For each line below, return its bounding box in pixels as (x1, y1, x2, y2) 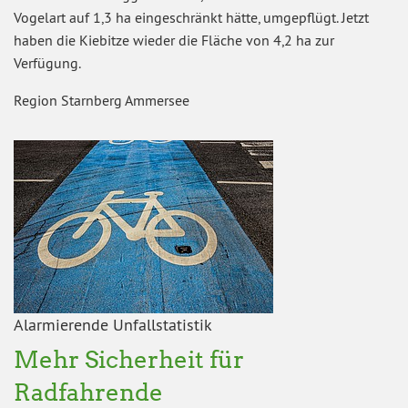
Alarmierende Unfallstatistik (14, 313, 212, 335)
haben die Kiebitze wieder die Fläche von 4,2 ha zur (14, 30, 334, 49)
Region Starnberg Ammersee (14, 90, 189, 109)
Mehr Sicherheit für (14, 344, 244, 373)
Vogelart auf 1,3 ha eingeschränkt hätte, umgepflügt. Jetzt (14, 7, 369, 26)
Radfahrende (14, 377, 163, 406)
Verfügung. (14, 53, 81, 72)
